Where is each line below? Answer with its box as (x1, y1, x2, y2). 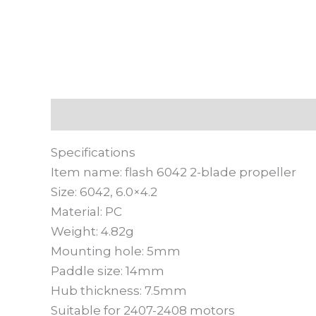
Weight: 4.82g (51, 224, 134, 238)
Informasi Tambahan (126, 107, 260, 122)
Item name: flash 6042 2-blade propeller (51, 164, 296, 179)
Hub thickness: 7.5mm (51, 283, 187, 298)
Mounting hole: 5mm (51, 243, 181, 258)
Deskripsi (51, 107, 111, 122)
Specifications (51, 145, 135, 159)
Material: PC (51, 204, 122, 219)
